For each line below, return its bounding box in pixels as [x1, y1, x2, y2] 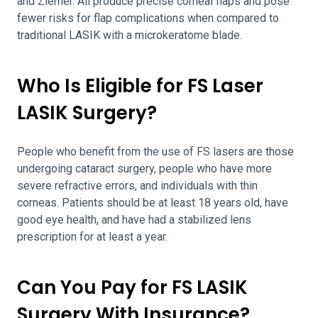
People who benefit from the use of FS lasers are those [17, 145, 294, 158]
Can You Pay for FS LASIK [17, 275, 248, 300]
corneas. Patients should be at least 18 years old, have [17, 196, 288, 209]
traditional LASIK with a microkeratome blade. [17, 28, 245, 42]
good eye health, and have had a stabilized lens [17, 213, 251, 226]
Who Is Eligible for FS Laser [17, 73, 263, 99]
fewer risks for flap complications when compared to [17, 11, 279, 25]
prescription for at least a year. [17, 230, 168, 243]
